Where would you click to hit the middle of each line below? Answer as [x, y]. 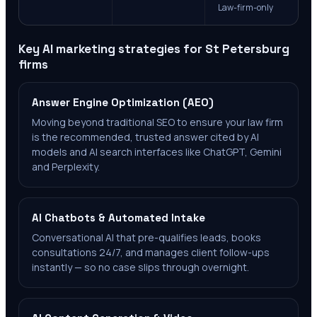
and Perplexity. [66, 167]
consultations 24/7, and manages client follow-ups [151, 253]
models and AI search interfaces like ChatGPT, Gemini [157, 152]
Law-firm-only [246, 8]
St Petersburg [247, 49]
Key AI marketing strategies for [112, 49]
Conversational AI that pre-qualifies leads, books [146, 238]
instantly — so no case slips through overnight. [140, 267]
